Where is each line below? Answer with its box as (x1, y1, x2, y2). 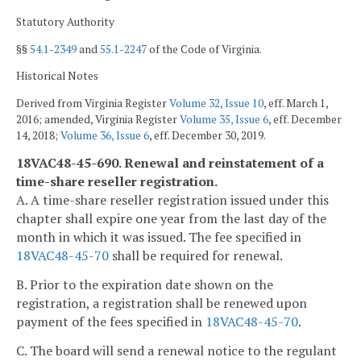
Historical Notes (16, 68, 98, 84)
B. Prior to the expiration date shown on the (16, 276, 273, 294)
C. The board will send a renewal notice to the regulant (16, 341, 337, 359)
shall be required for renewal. (109, 247, 283, 265)
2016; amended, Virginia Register (16, 111, 180, 127)
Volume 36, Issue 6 (60, 127, 149, 143)
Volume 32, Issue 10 (169, 95, 263, 110)
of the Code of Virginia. (147, 41, 262, 56)
